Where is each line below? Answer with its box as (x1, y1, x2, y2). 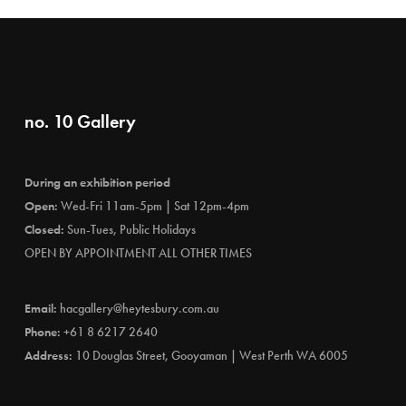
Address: (24, 347, 72, 363)
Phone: (24, 324, 61, 340)
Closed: (24, 221, 64, 237)
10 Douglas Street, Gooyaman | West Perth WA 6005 (74, 347, 348, 363)
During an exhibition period (24, 174, 170, 190)
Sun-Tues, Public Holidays (63, 221, 196, 237)
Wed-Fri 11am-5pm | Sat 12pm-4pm (57, 198, 249, 214)
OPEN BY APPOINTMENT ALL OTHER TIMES (24, 245, 252, 261)
